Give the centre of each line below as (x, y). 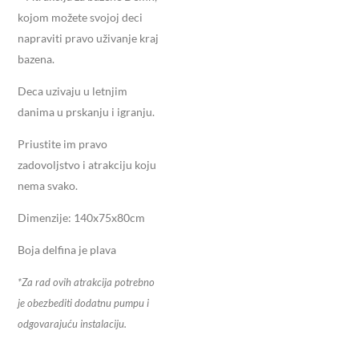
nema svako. (48, 185)
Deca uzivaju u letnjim (73, 91)
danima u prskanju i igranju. (86, 111)
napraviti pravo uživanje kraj (88, 38)
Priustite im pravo (63, 143)
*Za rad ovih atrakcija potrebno (86, 282)
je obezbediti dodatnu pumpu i (83, 303)
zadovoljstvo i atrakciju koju (87, 164)
